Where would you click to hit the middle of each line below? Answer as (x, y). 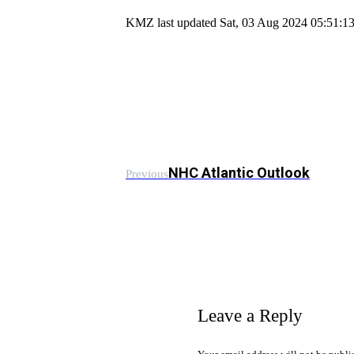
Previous (147, 174)
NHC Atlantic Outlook (239, 173)
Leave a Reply (250, 316)
